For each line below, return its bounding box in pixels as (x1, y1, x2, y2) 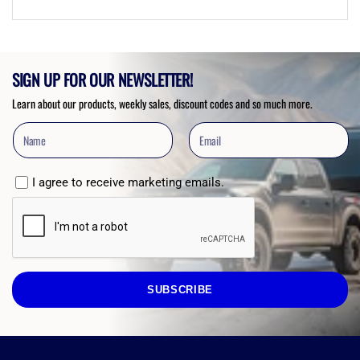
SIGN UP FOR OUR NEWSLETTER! (12, 67, 193, 92)
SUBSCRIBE (147, 284, 213, 296)
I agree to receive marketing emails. (32, 174, 224, 190)
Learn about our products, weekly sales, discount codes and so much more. (12, 95, 313, 112)
